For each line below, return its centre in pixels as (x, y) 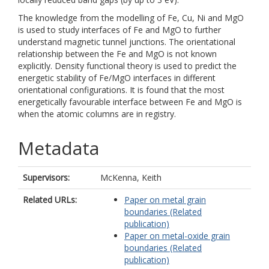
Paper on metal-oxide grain (177, 236)
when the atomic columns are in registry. (97, 114)
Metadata (59, 148)
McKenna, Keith (131, 177)
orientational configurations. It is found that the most (121, 90)
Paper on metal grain (165, 200)
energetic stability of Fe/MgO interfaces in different (117, 78)
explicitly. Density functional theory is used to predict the (127, 66)
